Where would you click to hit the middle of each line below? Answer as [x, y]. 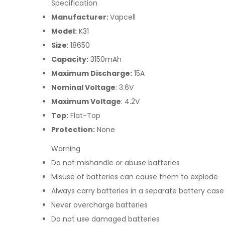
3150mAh [105, 59]
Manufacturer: [81, 17]
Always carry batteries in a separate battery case [138, 191]
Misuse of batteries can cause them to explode [135, 177]
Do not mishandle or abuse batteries [116, 162]
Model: [64, 31]
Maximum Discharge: [92, 73]
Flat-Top [84, 115]
